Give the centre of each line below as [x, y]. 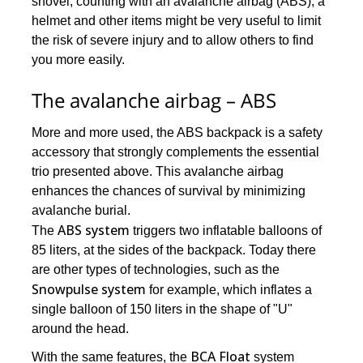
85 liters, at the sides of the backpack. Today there [174, 250]
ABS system [94, 231]
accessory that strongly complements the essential [176, 152]
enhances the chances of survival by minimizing [169, 191]
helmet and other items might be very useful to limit [177, 21]
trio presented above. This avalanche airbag [158, 172]
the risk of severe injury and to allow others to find [173, 41]
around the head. [81, 329]
